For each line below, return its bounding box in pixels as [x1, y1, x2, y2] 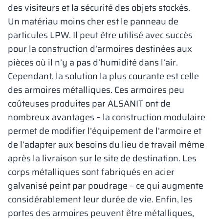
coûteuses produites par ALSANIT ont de [8, 97, 171, 110]
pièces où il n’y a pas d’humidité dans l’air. [8, 56, 178, 69]
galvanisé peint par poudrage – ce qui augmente [8, 179, 203, 193]
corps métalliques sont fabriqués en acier [8, 165, 175, 179]
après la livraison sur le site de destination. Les [8, 152, 197, 165]
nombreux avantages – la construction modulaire [8, 110, 205, 124]
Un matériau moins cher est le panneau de [8, 15, 178, 28]
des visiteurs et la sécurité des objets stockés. [8, 1, 190, 15]
